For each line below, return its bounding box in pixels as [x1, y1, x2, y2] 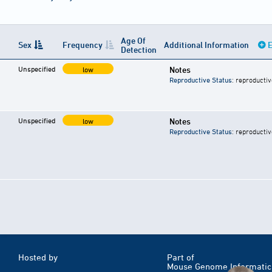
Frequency [63, 39, 103, 50]
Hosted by [18, 252, 58, 263]
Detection [121, 44, 157, 55]
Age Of [121, 35, 146, 46]
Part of [167, 252, 194, 263]
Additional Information [164, 39, 251, 50]
